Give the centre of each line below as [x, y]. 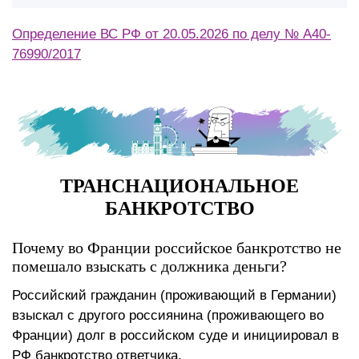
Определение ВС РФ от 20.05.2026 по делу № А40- [171, 34]
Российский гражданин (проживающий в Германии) [174, 296]
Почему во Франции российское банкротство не [177, 248]
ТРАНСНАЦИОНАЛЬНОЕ [179, 186]
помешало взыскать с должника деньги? [149, 266]
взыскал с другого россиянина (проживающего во [168, 316]
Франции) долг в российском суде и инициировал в [175, 336]
